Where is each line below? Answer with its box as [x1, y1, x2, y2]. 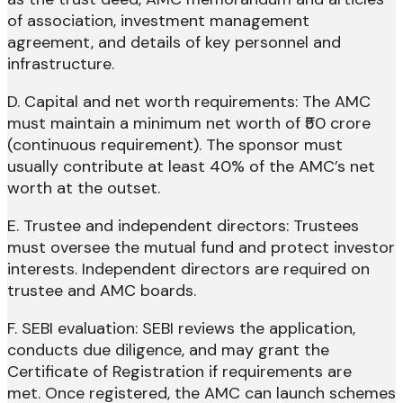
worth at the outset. [7, 177, 160, 200]
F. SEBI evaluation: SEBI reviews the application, [7, 318, 355, 340]
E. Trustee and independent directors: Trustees [7, 215, 359, 237]
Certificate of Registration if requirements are [7, 361, 352, 383]
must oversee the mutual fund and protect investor [7, 237, 395, 259]
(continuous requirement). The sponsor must [7, 134, 343, 157]
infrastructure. [7, 53, 114, 76]
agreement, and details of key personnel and [7, 31, 341, 54]
